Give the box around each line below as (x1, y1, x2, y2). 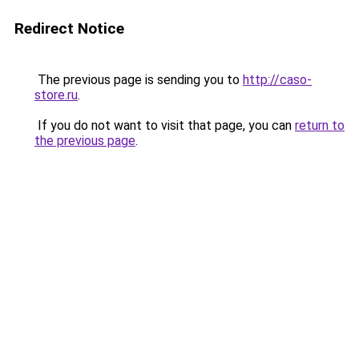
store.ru (34, 87, 78, 103)
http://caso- (243, 72, 312, 87)
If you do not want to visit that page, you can (34, 118, 295, 133)
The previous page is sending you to (34, 72, 243, 87)
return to (295, 118, 345, 133)
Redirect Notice (14, 19, 124, 38)
